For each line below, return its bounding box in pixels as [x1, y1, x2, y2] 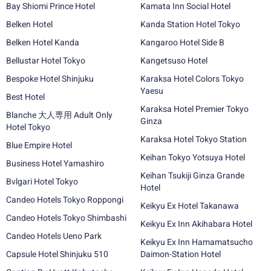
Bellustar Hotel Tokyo [6, 56, 85, 65]
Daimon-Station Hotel [140, 249, 221, 259]
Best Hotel [6, 92, 45, 102]
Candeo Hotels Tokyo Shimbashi [6, 213, 126, 223]
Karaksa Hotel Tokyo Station [140, 134, 247, 144]
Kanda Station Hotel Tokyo [140, 19, 240, 29]
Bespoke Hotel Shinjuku [6, 74, 94, 83]
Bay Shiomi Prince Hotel [6, 1, 95, 11]
